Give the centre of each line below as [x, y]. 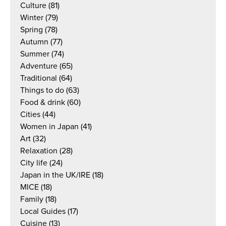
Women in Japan [49, 127]
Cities [30, 115]
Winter [32, 18]
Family [32, 199]
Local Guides [43, 211]
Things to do [42, 90]
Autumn [34, 42]
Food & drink [43, 102]
